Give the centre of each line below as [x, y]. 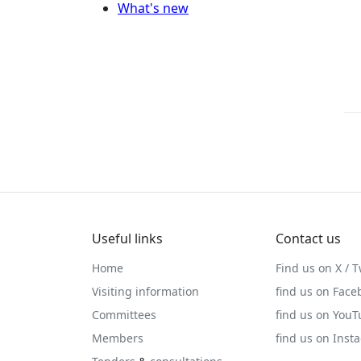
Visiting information [145, 291]
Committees [124, 315]
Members [118, 338]
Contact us [308, 239]
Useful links [127, 239]
